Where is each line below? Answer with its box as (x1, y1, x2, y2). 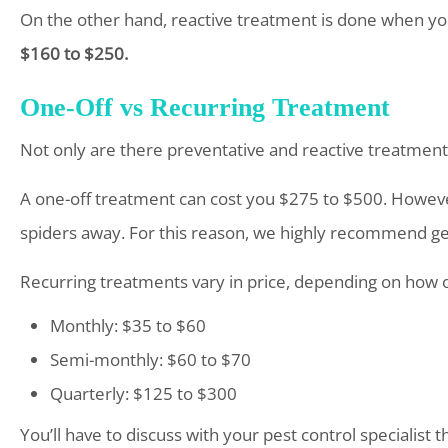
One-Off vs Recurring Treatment (20, 93, 390, 122)
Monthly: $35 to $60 (50, 314, 206, 337)
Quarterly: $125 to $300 (50, 382, 237, 405)
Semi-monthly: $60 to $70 (50, 348, 251, 371)
